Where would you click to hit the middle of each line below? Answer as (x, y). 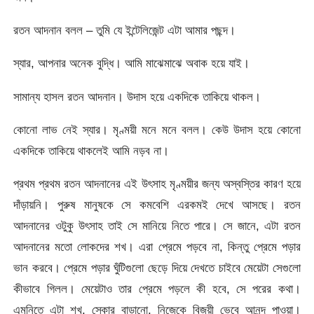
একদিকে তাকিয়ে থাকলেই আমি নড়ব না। (91, 150)
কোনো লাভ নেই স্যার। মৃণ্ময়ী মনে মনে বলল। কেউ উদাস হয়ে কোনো (157, 129)
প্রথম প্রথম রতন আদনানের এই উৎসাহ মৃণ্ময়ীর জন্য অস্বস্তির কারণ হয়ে (157, 184)
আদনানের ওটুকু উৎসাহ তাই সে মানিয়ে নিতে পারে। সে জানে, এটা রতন (157, 226)
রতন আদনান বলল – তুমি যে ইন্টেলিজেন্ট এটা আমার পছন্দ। (125, 30)
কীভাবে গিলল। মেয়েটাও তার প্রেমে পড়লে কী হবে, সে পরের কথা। (157, 289)
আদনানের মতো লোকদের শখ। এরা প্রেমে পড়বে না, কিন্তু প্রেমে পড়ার (157, 247)
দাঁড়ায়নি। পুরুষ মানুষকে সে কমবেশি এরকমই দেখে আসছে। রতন (157, 205)
